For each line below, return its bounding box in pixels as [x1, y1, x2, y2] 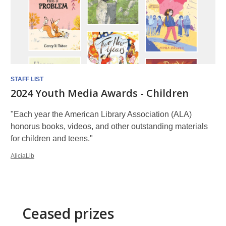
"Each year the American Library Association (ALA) [11, 110, 192, 119]
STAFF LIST [11, 76, 43, 83]
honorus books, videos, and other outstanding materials [11, 122, 208, 131]
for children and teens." [11, 134, 93, 143]
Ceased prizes [22, 204, 114, 223]
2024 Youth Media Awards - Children [11, 86, 189, 100]
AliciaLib [11, 152, 34, 159]
